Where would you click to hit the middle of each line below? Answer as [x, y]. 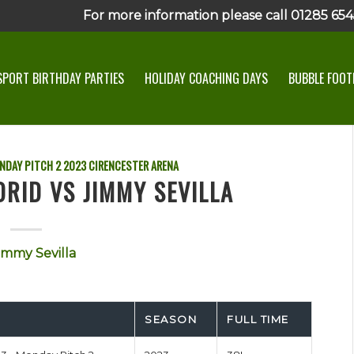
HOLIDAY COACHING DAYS [206, 78]
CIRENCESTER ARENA [133, 166]
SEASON [171, 319]
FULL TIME [258, 319]
